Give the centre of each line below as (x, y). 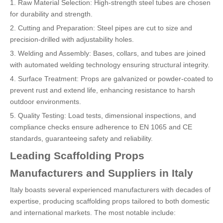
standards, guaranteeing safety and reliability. (81, 138)
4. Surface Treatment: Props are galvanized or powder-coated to (111, 79)
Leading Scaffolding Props (77, 156)
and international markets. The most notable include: (93, 213)
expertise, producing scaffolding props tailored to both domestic (110, 201)
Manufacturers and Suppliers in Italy (102, 173)
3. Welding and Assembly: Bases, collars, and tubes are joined (108, 53)
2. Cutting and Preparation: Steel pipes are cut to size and (101, 28)
